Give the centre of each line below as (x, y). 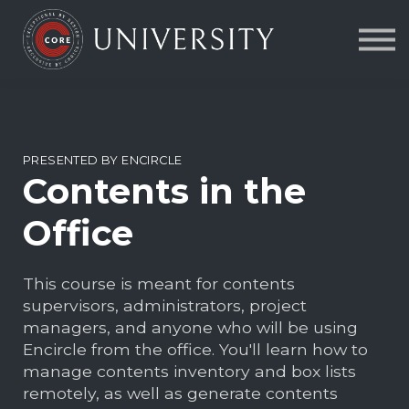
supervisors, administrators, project (165, 306)
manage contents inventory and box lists (189, 372)
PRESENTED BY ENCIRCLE (103, 160)
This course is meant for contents (159, 284)
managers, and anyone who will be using (190, 328)
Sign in (204, 100)
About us (204, 45)
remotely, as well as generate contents (180, 393)
